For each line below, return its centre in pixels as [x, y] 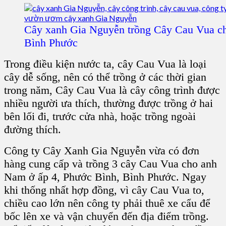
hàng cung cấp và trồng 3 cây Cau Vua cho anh [110, 163]
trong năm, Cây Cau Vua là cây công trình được [112, 90]
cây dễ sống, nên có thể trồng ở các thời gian [105, 77]
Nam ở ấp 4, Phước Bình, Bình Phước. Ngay [105, 177]
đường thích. [33, 129]
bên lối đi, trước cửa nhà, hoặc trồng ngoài [100, 116]
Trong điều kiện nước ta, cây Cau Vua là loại [105, 64]
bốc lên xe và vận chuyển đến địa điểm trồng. [106, 216]
